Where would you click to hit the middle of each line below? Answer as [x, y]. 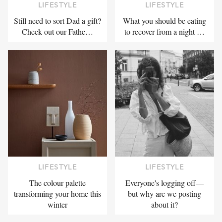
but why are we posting [165, 194]
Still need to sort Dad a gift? [57, 20]
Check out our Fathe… [57, 31]
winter [57, 205]
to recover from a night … [165, 31]
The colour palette [57, 183]
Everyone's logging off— [165, 183]
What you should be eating [165, 20]
